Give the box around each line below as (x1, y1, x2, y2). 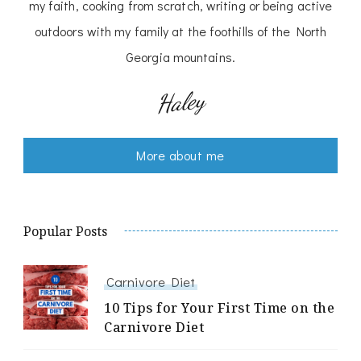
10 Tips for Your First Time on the (104, 299, 334, 317)
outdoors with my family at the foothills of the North (34, 23, 327, 40)
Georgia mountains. (126, 48, 235, 66)
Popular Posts (23, 222, 107, 241)
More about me (136, 147, 225, 164)
